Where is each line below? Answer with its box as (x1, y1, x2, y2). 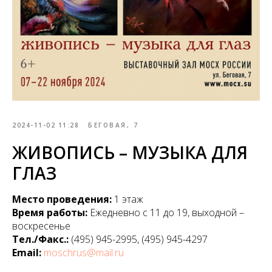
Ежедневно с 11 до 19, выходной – (90, 206, 244, 219)
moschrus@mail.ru (44, 246, 124, 259)
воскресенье (12, 219, 70, 233)
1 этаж (114, 192, 143, 206)
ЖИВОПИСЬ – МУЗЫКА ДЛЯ (12, 141, 248, 164)
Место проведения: (12, 192, 114, 206)
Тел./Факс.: (12, 233, 71, 246)
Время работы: (12, 206, 90, 219)
